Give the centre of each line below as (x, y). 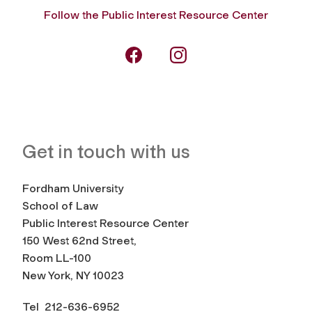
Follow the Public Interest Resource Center (156, 15)
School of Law (60, 205)
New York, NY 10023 (73, 275)
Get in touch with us (106, 151)
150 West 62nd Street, (79, 240)
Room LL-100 (57, 258)
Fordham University (73, 188)
